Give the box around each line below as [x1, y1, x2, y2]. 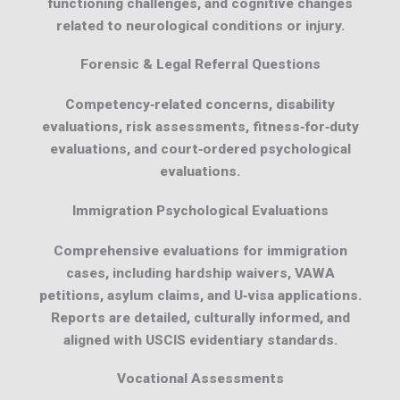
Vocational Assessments [116, 371, 284, 387]
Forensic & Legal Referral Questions [79, 56, 321, 73]
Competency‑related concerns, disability [65, 96, 335, 113]
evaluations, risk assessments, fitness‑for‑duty [41, 119, 359, 136]
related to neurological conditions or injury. [55, 17, 345, 34]
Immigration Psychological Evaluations [71, 202, 329, 219]
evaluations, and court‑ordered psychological [49, 141, 351, 158]
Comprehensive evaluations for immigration [53, 242, 347, 259]
